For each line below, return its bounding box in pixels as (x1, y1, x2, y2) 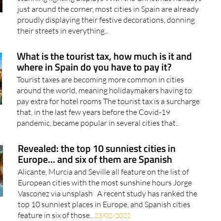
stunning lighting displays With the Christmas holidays (17, 11, 202, 22)
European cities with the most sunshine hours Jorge (17, 196, 192, 206)
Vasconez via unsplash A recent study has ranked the (17, 207, 197, 217)
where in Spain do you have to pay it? (16, 77, 172, 93)
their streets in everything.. (17, 44, 108, 54)
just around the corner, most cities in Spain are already (17, 22, 199, 33)
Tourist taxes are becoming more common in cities (16, 93, 184, 103)
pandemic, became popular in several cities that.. (16, 136, 179, 147)
